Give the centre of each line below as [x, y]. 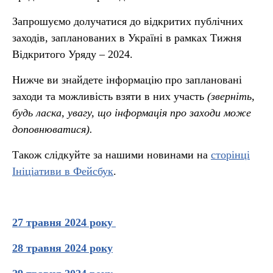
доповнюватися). [54, 129]
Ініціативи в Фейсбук [63, 171]
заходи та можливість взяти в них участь [110, 96]
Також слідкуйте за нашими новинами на [112, 155]
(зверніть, [231, 96]
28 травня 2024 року [62, 248]
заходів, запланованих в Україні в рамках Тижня [127, 38]
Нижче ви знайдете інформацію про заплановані [127, 80]
